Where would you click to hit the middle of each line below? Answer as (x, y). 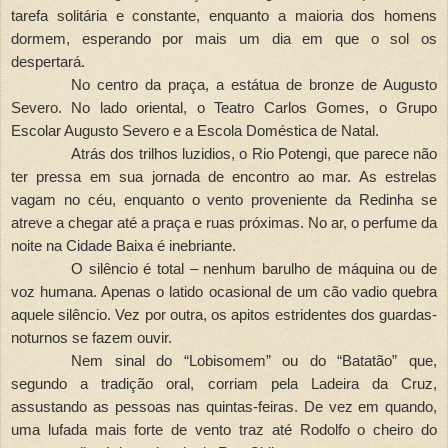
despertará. (48, 61)
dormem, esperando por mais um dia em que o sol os (224, 38)
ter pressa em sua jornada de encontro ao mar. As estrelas (224, 176)
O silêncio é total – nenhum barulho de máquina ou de (254, 268)
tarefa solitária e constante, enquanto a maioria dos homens (224, 15)
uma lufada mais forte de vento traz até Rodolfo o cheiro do (224, 429)
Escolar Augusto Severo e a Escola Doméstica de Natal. (195, 130)
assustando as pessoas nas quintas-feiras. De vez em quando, (224, 406)
